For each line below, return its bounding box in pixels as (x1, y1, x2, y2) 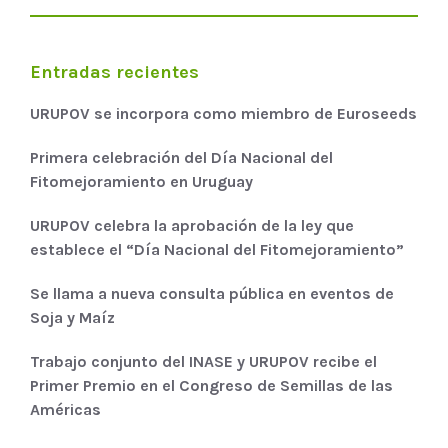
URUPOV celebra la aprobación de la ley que (30, 215, 354, 235)
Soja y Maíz (30, 307, 115, 327)
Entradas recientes (30, 60, 199, 83)
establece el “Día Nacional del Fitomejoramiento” (30, 239, 404, 259)
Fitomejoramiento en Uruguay (30, 171, 253, 191)
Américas (30, 399, 101, 419)
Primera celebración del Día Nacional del (30, 147, 333, 167)
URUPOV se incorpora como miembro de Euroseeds (30, 103, 417, 123)
